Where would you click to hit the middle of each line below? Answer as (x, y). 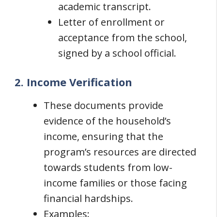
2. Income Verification (73, 82)
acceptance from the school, (123, 37)
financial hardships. (88, 198)
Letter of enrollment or (111, 22)
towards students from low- (108, 167)
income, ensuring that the (103, 136)
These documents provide (103, 105)
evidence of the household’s (107, 121)
